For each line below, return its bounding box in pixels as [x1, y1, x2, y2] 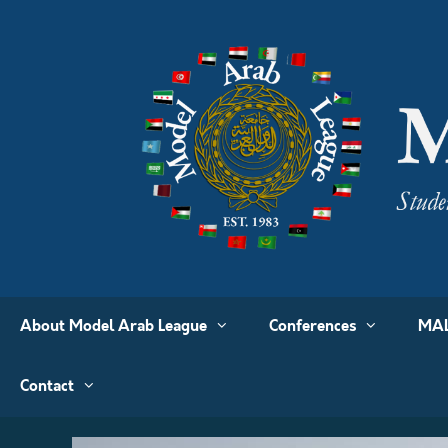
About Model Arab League [20, 317, 207, 336]
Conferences [269, 317, 356, 336]
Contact [20, 377, 74, 396]
